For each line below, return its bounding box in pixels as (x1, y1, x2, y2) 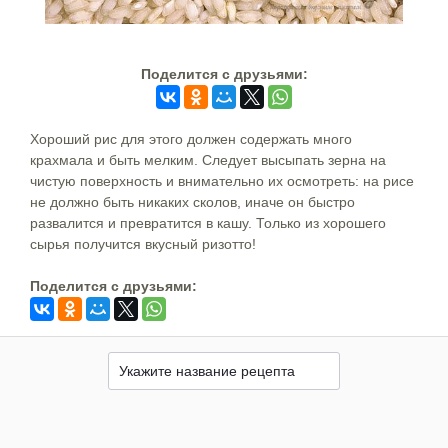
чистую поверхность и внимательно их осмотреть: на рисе (30, 172, 414, 189)
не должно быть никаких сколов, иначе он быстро (30, 193, 355, 210)
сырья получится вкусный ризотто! (30, 235, 256, 252)
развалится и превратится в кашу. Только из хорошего (30, 214, 386, 231)
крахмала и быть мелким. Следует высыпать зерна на (30, 151, 386, 168)
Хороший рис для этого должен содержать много (30, 130, 352, 147)
